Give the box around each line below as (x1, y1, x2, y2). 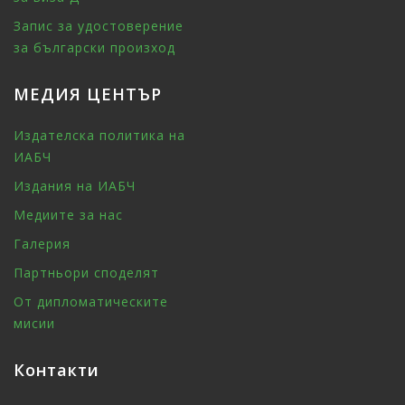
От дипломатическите (14, 292, 168, 310)
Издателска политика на (14, 126, 185, 144)
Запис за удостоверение (14, 16, 184, 34)
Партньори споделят (14, 263, 159, 281)
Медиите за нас (14, 205, 123, 223)
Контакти (14, 358, 99, 381)
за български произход (14, 38, 175, 56)
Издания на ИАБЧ (14, 176, 136, 194)
